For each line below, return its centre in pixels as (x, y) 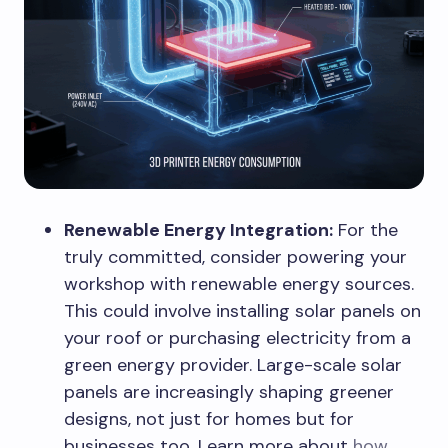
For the (365, 229)
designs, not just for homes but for (209, 418)
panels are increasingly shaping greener (229, 391)
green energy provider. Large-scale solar (233, 364)
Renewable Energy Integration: (198, 229)
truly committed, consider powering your (235, 256)
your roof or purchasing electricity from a (237, 337)
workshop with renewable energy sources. (239, 283)
